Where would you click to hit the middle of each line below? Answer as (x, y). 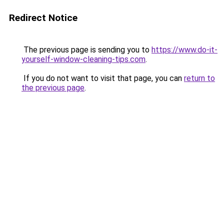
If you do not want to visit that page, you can (103, 78)
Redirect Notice (43, 18)
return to (199, 78)
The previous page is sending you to (86, 50)
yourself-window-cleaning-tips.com (83, 59)
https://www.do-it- (184, 50)
